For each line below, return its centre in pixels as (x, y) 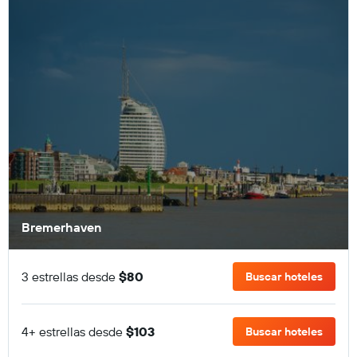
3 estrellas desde (70, 277)
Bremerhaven (61, 227)
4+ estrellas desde (74, 331)
